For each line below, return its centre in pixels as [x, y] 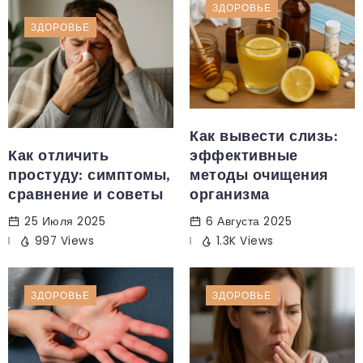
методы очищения [259, 175]
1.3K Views [245, 241]
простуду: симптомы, [90, 175]
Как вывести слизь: [264, 136]
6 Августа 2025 [249, 221]
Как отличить [58, 155]
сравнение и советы [85, 194]
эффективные [244, 155]
